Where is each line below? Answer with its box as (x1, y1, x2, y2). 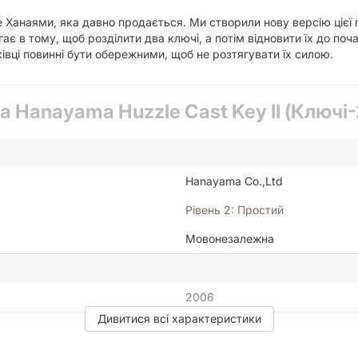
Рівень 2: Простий (185, 203, 284, 217)
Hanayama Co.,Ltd (185, 174, 283, 189)
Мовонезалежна (185, 232, 274, 246)
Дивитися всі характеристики (97, 312, 261, 326)
